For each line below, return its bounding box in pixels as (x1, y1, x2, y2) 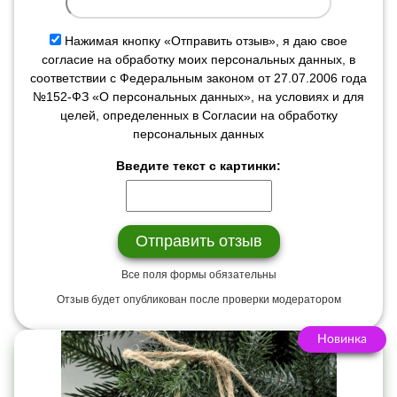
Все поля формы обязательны (121, 268, 276, 281)
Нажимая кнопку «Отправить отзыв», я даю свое (65, 33, 347, 48)
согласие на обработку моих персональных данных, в (42, 51, 355, 66)
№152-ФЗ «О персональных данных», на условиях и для (33, 89, 364, 104)
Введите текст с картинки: (116, 158, 281, 173)
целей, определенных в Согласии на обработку (59, 107, 338, 122)
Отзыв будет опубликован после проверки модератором (56, 292, 341, 306)
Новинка (317, 332, 367, 346)
